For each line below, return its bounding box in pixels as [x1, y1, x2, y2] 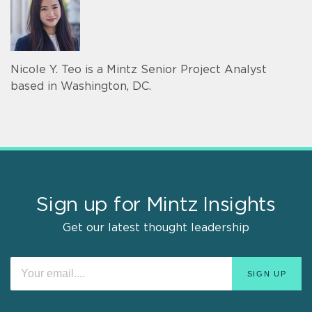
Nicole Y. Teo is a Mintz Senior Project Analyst [10, 64, 267, 76]
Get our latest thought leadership [63, 222, 249, 234]
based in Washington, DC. [10, 81, 151, 93]
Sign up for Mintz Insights [36, 196, 276, 216]
